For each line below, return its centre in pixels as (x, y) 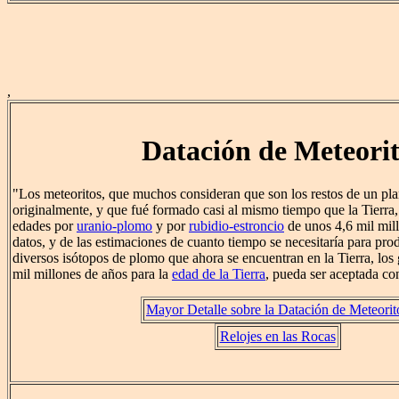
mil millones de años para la (92, 274)
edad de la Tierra (219, 274)
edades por (45, 226)
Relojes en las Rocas (277, 337)
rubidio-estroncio (236, 226)
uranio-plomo (114, 226)
